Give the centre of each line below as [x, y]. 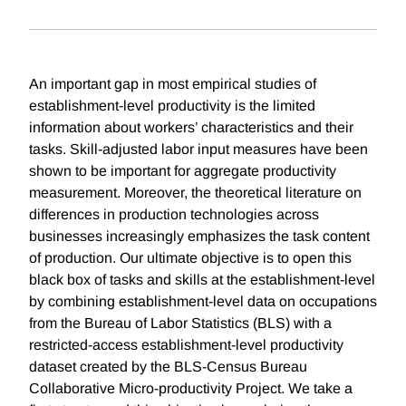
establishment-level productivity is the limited [172, 106]
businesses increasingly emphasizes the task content [199, 237]
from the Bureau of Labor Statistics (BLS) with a [180, 324]
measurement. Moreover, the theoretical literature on [195, 193]
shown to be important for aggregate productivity [183, 171]
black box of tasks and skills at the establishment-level [202, 280]
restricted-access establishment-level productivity [186, 345]
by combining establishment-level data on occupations [203, 302]
